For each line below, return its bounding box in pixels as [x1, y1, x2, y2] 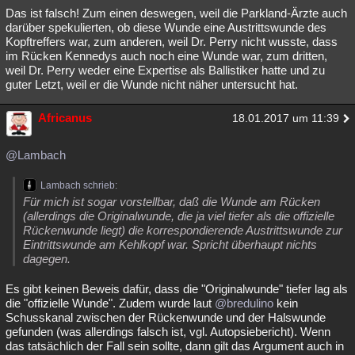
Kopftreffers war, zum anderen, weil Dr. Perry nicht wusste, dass [6, 34, 338, 48]
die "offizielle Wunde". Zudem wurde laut [6, 296, 215, 310]
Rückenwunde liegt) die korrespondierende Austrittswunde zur [23, 223, 342, 237]
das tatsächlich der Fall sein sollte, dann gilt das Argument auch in [6, 338, 344, 353]
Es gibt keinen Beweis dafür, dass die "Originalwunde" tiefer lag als [6, 281, 348, 296]
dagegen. [23, 251, 71, 265]
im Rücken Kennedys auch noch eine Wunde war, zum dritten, [6, 48, 327, 63]
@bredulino [215, 296, 273, 310]
